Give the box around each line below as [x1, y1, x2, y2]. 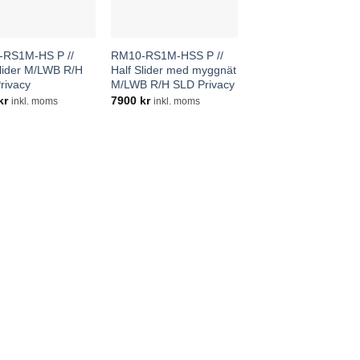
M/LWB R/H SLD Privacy [111, 77, 235, 91]
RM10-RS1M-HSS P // [111, 48, 224, 62]
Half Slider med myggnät [111, 63, 237, 76]
